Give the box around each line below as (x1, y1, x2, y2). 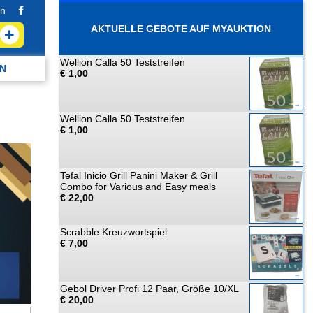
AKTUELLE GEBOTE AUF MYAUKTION (91, 23, 271, 34)
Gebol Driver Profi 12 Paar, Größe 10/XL (60, 283, 239, 294)
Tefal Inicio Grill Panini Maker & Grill (60, 170, 217, 181)
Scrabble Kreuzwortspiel (60, 226, 167, 238)
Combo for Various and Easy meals (60, 181, 216, 192)
